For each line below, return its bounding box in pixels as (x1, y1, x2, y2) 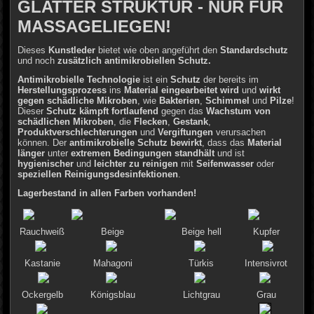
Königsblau (90, 289, 135, 300)
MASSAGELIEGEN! (18, 16, 172, 36)
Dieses (18, 44, 49, 55)
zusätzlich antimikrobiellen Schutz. (57, 55, 212, 66)
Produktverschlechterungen (18, 126, 138, 137)
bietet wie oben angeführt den (95, 44, 221, 55)
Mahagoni (93, 257, 132, 268)
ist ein (140, 74, 171, 85)
